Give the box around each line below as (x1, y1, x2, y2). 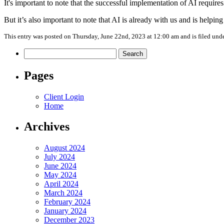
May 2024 (44, 170, 76, 179)
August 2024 (44, 143, 85, 152)
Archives (24, 120, 69, 133)
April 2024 (44, 179, 78, 188)
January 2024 (44, 206, 86, 215)
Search (23, 47, 45, 56)
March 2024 (44, 188, 82, 197)
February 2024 (44, 197, 90, 206)
